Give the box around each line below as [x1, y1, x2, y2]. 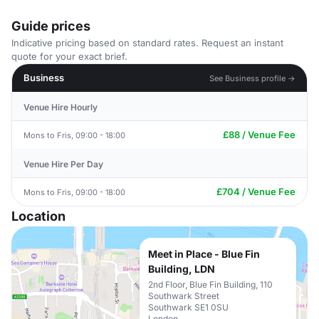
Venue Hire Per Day [23, 159, 103, 169]
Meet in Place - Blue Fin [148, 248, 260, 260]
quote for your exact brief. [11, 51, 127, 62]
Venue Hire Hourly [23, 102, 98, 113]
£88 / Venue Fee [223, 129, 296, 140]
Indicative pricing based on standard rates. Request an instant [11, 37, 283, 48]
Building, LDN [148, 263, 215, 275]
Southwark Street [148, 291, 219, 301]
